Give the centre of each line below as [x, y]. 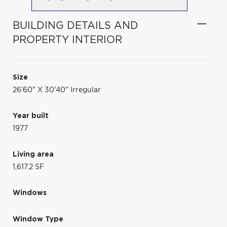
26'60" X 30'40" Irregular [57, 90]
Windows [30, 193]
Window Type [38, 219]
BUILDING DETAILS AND [75, 26]
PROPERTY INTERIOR [67, 40]
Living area [33, 154]
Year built [31, 116]
